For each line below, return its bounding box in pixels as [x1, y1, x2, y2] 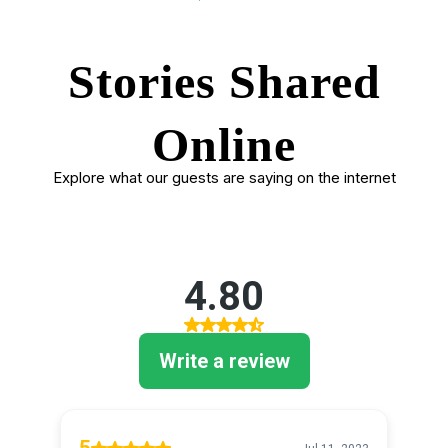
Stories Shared [67, 54, 381, 108]
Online [152, 117, 296, 171]
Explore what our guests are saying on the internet [52, 167, 396, 187]
